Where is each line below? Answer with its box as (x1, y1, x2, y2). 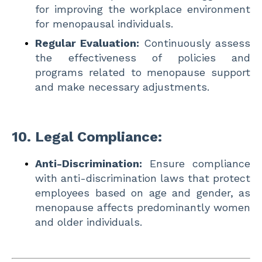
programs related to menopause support (35, 65, 250, 78)
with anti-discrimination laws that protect (35, 171, 250, 184)
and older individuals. (35, 215, 142, 228)
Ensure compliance (142, 157, 250, 170)
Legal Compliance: (35, 128, 162, 145)
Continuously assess (139, 36, 250, 49)
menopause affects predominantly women (35, 201, 250, 213)
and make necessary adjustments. (35, 80, 209, 93)
